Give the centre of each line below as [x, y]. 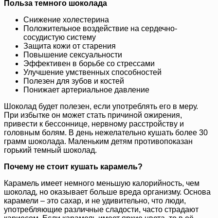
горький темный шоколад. [50, 150]
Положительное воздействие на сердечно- [100, 29]
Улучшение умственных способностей [92, 73]
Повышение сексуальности [73, 55]
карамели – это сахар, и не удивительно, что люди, [95, 201]
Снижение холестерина [66, 20]
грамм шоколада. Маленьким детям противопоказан [98, 142]
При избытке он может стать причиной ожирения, [93, 115]
